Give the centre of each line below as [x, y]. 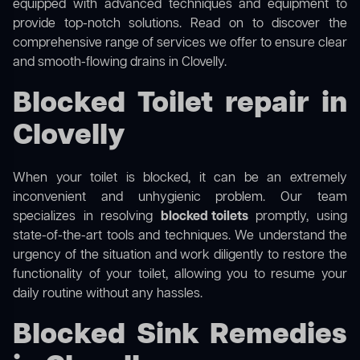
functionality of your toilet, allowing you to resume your [180, 275]
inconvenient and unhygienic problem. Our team [180, 198]
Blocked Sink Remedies [180, 336]
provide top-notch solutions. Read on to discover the [180, 25]
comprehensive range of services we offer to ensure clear [180, 44]
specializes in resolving [87, 217]
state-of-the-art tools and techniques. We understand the [180, 237]
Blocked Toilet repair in [180, 104]
